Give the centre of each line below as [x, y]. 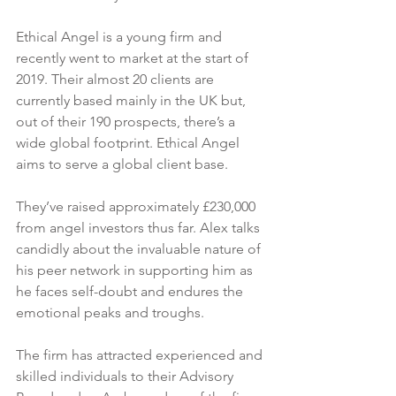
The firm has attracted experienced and [141, 355]
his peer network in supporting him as [136, 270]
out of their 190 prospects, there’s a [127, 122]
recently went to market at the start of [134, 58]
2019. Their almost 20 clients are [117, 80]
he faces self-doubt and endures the [131, 292]
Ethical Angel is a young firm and [121, 37]
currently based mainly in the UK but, [133, 101]
